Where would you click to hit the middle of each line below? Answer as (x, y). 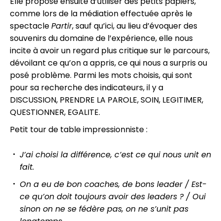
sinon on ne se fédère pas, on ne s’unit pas (104, 209)
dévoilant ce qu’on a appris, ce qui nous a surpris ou (109, 63)
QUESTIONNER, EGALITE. (55, 112)
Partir (62, 26)
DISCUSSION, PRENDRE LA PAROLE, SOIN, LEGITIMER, (107, 100)
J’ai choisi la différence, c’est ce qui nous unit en (115, 154)
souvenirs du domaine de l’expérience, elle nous (101, 38)
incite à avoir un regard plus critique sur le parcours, (110, 50)
